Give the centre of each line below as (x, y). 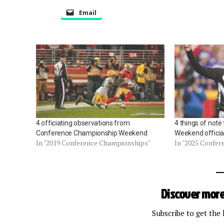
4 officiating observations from (83, 123)
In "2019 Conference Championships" (93, 143)
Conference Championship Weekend (92, 133)
